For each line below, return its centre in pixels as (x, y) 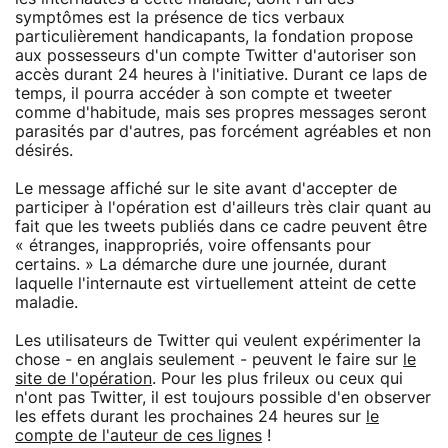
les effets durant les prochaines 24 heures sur (190, 416)
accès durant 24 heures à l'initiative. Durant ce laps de (221, 74)
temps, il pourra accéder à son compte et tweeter (203, 93)
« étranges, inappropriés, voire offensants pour (193, 245)
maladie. (46, 302)
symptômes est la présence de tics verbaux (180, 17)
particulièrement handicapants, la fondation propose (214, 36)
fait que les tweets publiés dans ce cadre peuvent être (221, 226)
